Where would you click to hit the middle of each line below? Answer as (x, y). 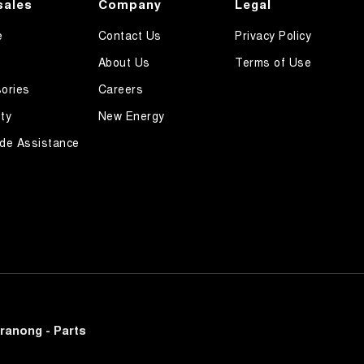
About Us (124, 62)
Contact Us (130, 35)
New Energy (131, 116)
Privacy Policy (273, 35)
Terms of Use (273, 62)
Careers (121, 89)
